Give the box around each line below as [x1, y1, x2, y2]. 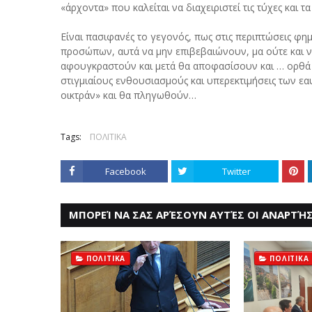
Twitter [221, 165, 251, 178]
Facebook [104, 165, 146, 178]
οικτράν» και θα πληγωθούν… [61, 88, 196, 102]
